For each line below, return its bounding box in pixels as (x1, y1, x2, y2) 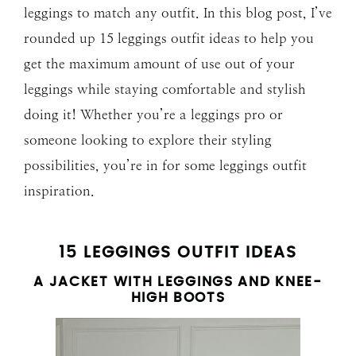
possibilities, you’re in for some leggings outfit (24, 157, 307, 173)
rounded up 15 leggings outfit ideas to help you (24, 29, 314, 46)
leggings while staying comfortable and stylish (24, 80, 306, 97)
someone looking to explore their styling (24, 131, 272, 148)
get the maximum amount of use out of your (24, 55, 295, 72)
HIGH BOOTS (130, 290, 226, 304)
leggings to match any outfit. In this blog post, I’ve (24, 4, 332, 21)
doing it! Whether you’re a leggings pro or (24, 106, 283, 122)
